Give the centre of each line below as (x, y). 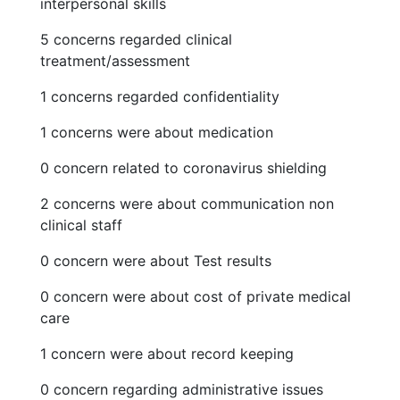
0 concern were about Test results (156, 261)
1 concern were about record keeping (167, 354)
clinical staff (81, 225)
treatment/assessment (115, 61)
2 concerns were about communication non (187, 204)
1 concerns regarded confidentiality (160, 96)
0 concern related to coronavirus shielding (183, 168)
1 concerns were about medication (157, 132)
